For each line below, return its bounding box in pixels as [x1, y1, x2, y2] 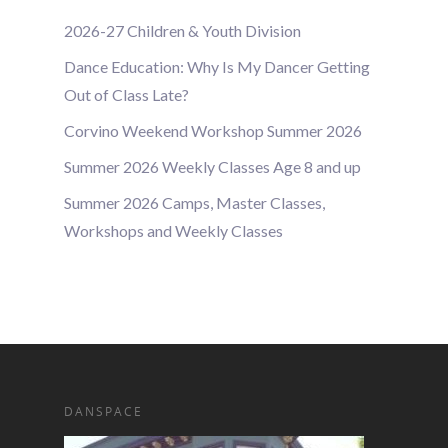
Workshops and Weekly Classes [64, 221, 283, 241]
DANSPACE [64, 403, 143, 421]
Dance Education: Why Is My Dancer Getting [64, 57, 370, 77]
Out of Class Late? [64, 85, 189, 105]
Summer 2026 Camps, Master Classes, [64, 193, 325, 213]
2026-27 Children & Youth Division [64, 21, 301, 41]
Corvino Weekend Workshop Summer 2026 [64, 121, 362, 141]
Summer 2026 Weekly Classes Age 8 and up [64, 157, 361, 177]
